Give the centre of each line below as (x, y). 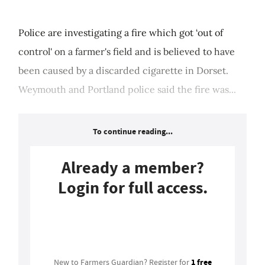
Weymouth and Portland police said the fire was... (127, 90)
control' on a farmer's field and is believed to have (127, 52)
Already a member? (132, 168)
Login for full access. (132, 188)
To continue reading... (132, 132)
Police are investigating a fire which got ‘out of (121, 33)
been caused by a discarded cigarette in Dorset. (123, 71)
